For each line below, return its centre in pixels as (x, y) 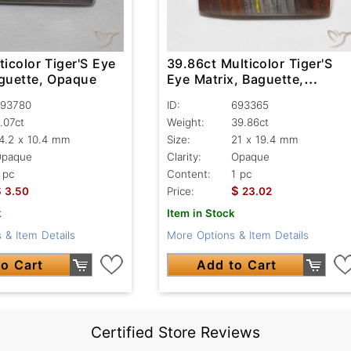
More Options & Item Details (237, 235)
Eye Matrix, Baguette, (235, 80)
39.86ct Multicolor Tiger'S (250, 64)
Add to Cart (237, 265)
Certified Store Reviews (175, 333)
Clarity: (184, 157)
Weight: (185, 123)
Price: (180, 192)
